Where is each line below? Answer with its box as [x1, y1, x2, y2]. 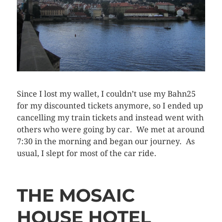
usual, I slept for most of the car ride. [16, 148, 157, 158]
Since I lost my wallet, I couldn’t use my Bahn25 [16, 89, 196, 99]
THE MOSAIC [16, 184, 135, 206]
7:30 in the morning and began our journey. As [16, 136, 195, 146]
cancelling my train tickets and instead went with [16, 112, 204, 122]
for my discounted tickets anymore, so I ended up [16, 101, 203, 111]
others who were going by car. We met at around [16, 124, 205, 134]
